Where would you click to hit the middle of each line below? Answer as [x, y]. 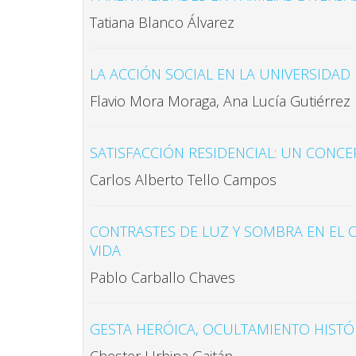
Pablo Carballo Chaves [163, 277]
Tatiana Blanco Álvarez [162, 22]
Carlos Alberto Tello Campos [185, 180]
